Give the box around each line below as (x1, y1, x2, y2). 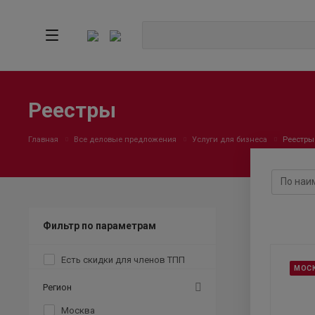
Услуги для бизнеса (192, 135, 267, 144)
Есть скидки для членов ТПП (61, 255, 185, 266)
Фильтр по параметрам (43, 220, 156, 232)
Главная (28, 135, 58, 144)
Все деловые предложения (74, 135, 176, 144)
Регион (43, 282, 72, 293)
